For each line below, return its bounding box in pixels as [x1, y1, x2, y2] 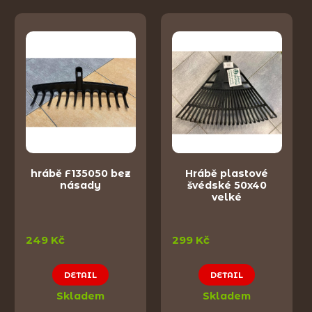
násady [60, 179, 101, 192]
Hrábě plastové [185, 167, 268, 180]
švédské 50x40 [187, 179, 267, 192]
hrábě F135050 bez [30, 167, 131, 180]
